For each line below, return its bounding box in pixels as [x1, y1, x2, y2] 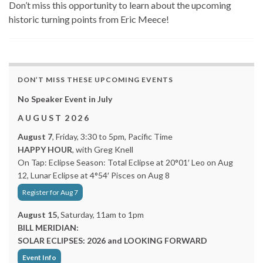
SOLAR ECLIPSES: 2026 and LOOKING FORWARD [18, 235, 207, 245]
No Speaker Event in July [18, 94, 112, 104]
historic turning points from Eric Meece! [9, 14, 169, 25]
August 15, [18, 210, 60, 220]
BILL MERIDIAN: [18, 222, 79, 232]
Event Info [22, 253, 56, 262]
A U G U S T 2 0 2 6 [18, 113, 89, 123]
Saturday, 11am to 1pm [60, 210, 144, 220]
